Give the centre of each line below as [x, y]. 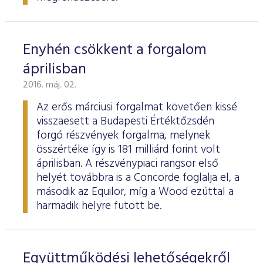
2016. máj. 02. [50, 85]
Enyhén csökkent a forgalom [115, 50]
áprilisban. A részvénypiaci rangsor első [127, 164]
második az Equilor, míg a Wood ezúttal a [135, 192]
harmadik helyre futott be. [99, 206]
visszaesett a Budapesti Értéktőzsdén [125, 122]
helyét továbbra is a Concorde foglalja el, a [138, 178]
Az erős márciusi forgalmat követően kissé [137, 107]
